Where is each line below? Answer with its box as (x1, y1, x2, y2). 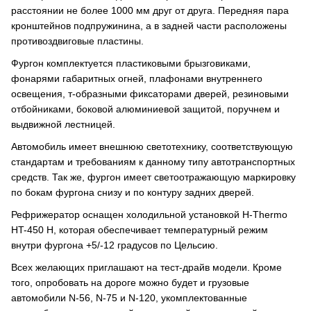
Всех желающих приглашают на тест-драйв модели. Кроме (11, 262, 282, 273)
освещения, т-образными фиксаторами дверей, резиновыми (11, 88, 289, 99)
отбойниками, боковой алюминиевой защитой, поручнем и (11, 103, 280, 115)
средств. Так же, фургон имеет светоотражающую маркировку (11, 171, 296, 183)
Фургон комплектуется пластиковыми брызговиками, (11, 58, 251, 69)
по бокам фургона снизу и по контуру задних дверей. (11, 187, 254, 198)
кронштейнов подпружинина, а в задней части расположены (11, 20, 287, 31)
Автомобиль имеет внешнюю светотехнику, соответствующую (11, 141, 293, 152)
